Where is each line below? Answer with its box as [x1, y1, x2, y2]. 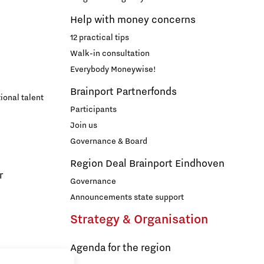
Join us [70, 121, 97, 131]
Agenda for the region [70, 242, 171, 255]
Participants [70, 105, 117, 115]
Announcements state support [70, 193, 184, 203]
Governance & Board [70, 137, 147, 147]
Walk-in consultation [70, 49, 150, 59]
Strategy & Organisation [70, 213, 208, 227]
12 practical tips [70, 33, 129, 43]
